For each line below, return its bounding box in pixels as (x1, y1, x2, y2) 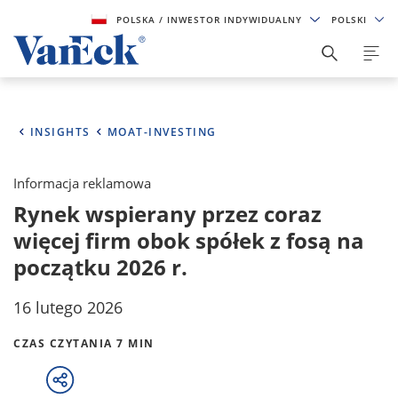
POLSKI (330, 13, 370, 26)
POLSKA (116, 13, 160, 26)
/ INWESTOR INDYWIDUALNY (159, 13, 306, 26)
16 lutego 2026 (13, 297, 123, 318)
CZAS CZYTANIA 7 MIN (13, 336, 155, 351)
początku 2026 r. (13, 252, 187, 282)
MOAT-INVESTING (107, 124, 217, 139)
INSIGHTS (29, 124, 91, 139)
